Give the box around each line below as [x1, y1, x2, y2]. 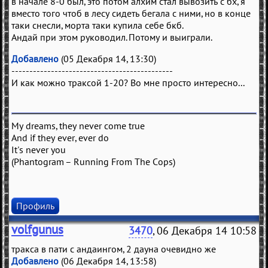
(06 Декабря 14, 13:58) [59, 254, 156, 267]
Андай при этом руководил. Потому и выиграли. [11, 31, 212, 43]
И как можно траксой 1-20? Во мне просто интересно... [11, 76, 245, 89]
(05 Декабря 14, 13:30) [59, 52, 156, 65]
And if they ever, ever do [11, 131, 109, 144]
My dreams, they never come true [11, 119, 145, 132]
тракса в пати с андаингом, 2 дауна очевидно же [11, 242, 216, 255]
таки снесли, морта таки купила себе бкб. [11, 19, 184, 31]
